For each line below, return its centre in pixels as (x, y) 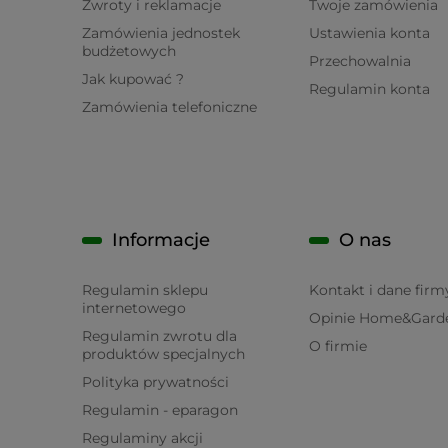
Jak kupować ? (133, 79)
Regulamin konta (369, 89)
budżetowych (129, 51)
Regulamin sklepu (145, 290)
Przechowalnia (359, 61)
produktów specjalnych (163, 354)
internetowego (134, 308)
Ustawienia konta (369, 33)
